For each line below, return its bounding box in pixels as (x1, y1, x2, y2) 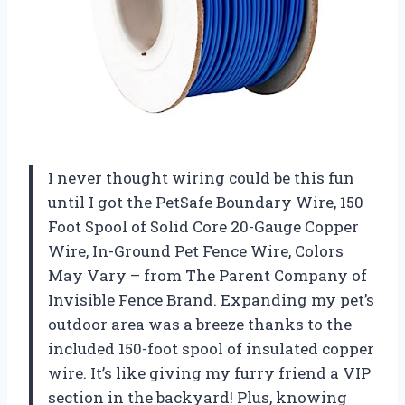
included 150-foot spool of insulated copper (48, 338, 374, 360)
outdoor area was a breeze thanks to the (48, 314, 352, 335)
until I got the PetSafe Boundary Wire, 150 (48, 192, 363, 213)
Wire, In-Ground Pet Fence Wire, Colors (48, 240, 344, 262)
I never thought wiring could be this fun (48, 167, 354, 189)
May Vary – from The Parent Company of (48, 265, 367, 287)
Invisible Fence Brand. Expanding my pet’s (48, 289, 374, 311)
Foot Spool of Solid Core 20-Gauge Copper (48, 216, 359, 238)
